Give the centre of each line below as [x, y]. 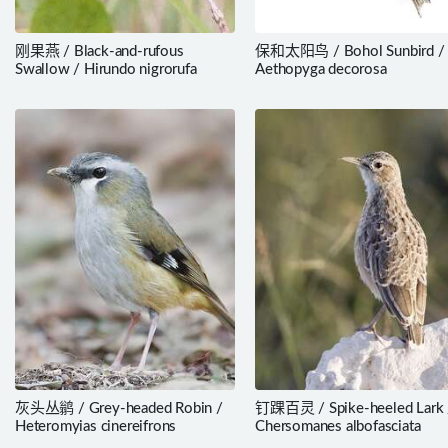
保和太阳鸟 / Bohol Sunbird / [350, 51]
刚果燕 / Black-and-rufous [99, 51]
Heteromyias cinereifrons [96, 427]
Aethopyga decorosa [321, 69]
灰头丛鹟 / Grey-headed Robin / [119, 409]
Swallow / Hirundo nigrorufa [106, 69]
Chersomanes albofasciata [338, 427]
